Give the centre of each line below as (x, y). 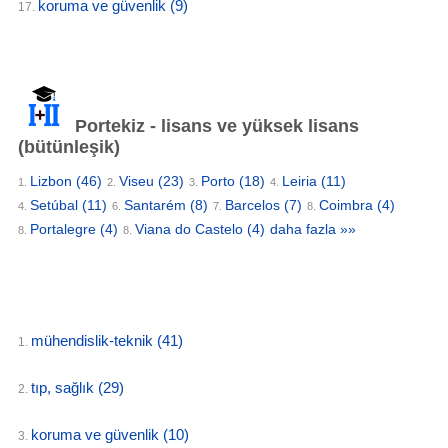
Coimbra (348, 205)
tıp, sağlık (64, 387)
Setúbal (56, 205)
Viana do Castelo (191, 229)
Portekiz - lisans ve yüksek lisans (214, 126)
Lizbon (53, 181)
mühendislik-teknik (94, 340)
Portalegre (65, 229)
